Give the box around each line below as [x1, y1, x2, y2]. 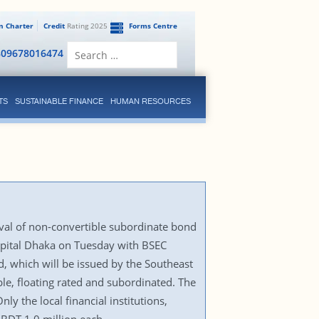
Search [121, 41, 150, 53]
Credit [43, 21, 65, 31]
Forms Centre [128, 21, 177, 31]
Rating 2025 [64, 21, 108, 31]
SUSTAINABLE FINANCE [14, 96, 103, 106]
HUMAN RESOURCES [110, 96, 191, 106]
